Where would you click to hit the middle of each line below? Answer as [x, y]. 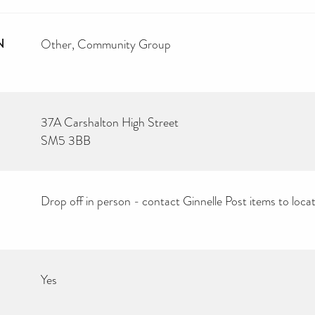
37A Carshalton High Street [110, 122]
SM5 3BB [66, 140]
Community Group [124, 44]
